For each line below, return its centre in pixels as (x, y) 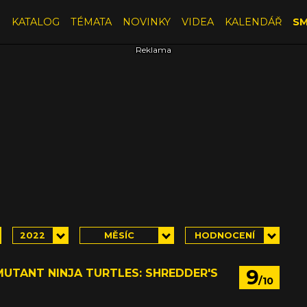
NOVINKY (146, 22)
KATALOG (35, 22)
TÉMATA (91, 22)
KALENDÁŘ (253, 22)
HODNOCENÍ (224, 235)
